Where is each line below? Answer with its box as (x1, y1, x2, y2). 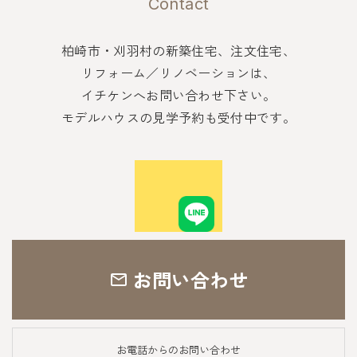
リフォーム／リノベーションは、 (80, 63, 277, 82)
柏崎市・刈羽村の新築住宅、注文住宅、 (61, 41, 296, 60)
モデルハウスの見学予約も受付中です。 (61, 108, 296, 127)
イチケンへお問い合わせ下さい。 (80, 85, 277, 104)
